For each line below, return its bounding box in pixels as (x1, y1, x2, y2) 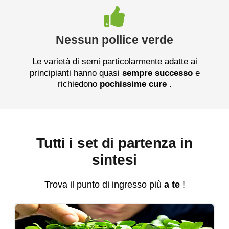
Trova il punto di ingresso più (44, 179, 164, 190)
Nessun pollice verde (56, 33, 173, 47)
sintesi (91, 151, 138, 168)
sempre (122, 67, 152, 78)
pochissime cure (99, 79, 167, 89)
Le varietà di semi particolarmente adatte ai (32, 56, 197, 66)
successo (154, 67, 193, 78)
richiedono (57, 79, 100, 89)
